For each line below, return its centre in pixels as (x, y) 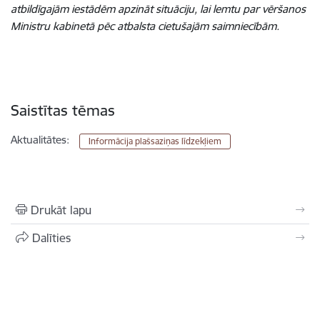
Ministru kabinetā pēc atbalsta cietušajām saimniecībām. (145, 26)
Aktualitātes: (40, 140)
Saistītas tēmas (63, 110)
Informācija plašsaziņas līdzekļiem (155, 141)
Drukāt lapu (61, 210)
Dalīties (51, 238)
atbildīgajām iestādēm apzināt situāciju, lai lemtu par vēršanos (158, 9)
